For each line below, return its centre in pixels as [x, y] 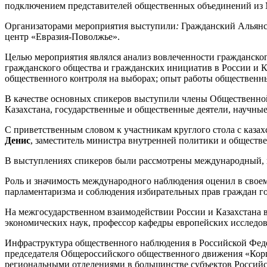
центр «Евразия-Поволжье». [62, 36]
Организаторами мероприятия [66, 26]
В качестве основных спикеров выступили [92, 98]
